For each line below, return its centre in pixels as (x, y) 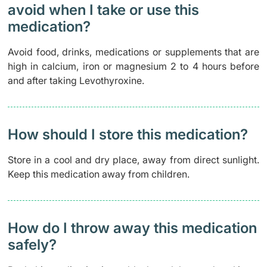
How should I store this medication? (128, 134)
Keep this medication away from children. (99, 174)
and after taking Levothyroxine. (76, 80)
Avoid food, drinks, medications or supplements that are (133, 52)
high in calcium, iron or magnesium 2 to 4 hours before (133, 66)
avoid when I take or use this (103, 10)
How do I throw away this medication (132, 228)
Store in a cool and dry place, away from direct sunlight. (133, 160)
